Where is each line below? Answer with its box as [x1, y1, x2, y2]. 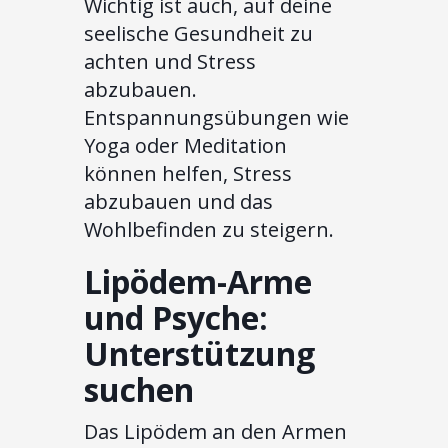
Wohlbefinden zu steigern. [84, 216, 334, 244]
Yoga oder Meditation [84, 132, 287, 160]
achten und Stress [84, 48, 256, 76]
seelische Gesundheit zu [84, 20, 313, 48]
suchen [84, 368, 194, 412]
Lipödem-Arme [84, 260, 312, 304]
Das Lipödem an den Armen [84, 418, 347, 446]
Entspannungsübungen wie [84, 104, 349, 132]
